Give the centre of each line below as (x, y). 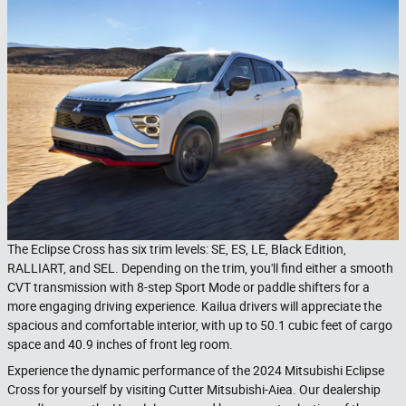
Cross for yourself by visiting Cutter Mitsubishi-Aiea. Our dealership (194, 390)
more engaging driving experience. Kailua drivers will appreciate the (194, 306)
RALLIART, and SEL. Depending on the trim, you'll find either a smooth (200, 268)
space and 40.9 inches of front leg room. (120, 344)
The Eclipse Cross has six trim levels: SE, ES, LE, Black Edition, (177, 249)
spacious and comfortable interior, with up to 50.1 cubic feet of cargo (200, 325)
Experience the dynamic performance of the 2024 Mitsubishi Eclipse (196, 371)
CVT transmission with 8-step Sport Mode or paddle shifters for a (188, 287)
